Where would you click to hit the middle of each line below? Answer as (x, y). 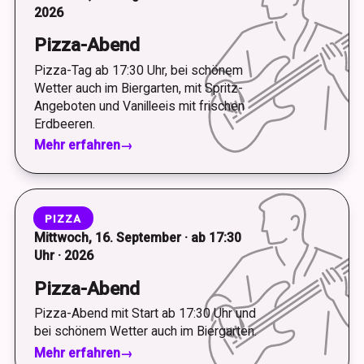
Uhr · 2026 (63, 256)
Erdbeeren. (64, 123)
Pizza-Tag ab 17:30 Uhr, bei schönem (138, 70)
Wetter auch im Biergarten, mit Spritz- (138, 88)
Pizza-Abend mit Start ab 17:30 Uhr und (145, 313)
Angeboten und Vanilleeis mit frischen (139, 106)
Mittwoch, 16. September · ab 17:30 (137, 238)
